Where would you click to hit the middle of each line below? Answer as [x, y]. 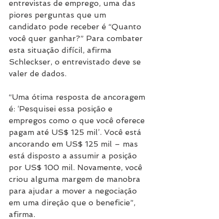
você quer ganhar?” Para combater [77, 38]
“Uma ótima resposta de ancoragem [78, 97]
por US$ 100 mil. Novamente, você [77, 167]
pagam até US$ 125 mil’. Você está [76, 132]
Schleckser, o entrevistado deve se [76, 62]
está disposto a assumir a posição [74, 155]
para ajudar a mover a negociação [74, 191]
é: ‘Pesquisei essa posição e [62, 109]
